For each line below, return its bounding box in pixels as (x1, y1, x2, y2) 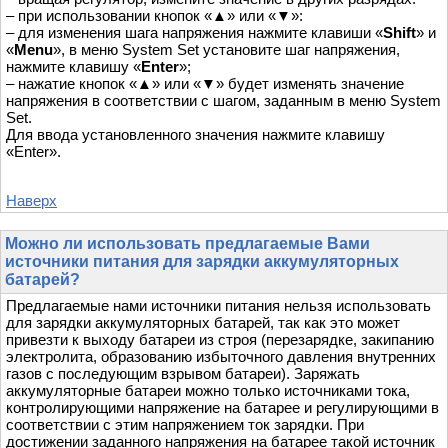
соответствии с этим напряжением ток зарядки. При (6, 416, 364, 434)
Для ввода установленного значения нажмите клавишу (6, 126, 385, 144)
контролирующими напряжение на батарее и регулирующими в (6, 399, 439, 417)
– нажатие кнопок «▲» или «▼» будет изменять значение (6, 75, 404, 93)
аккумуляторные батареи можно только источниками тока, (6, 382, 410, 400)
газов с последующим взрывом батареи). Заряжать (6, 365, 360, 383)
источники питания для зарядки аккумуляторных (5, 253, 399, 271)
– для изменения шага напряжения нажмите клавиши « (6, 24, 383, 42)
